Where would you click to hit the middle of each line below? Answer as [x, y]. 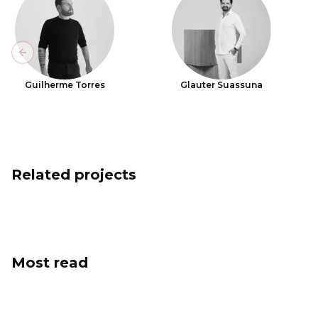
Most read [50, 263]
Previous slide [59, 59]
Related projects [74, 175]
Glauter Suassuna [222, 85]
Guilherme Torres [65, 85]
